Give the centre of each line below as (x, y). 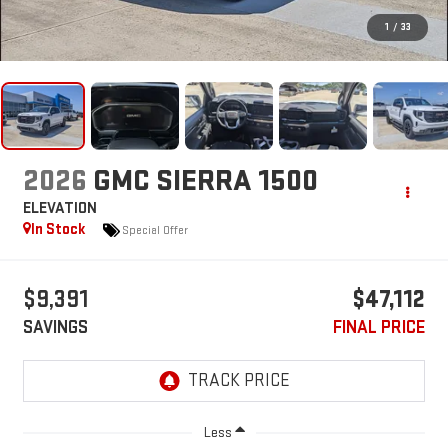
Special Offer (154, 230)
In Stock (58, 230)
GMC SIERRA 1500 (205, 181)
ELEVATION (59, 209)
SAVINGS (55, 328)
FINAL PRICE (379, 328)
